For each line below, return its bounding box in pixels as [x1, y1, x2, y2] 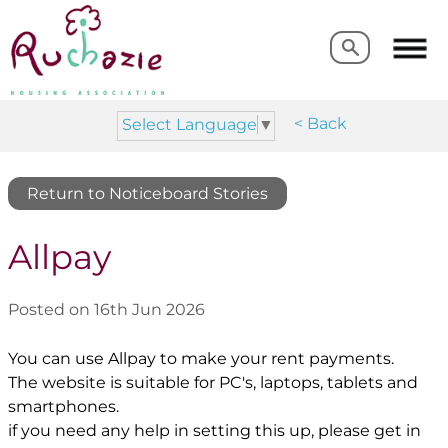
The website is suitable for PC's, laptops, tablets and [8, 373, 418, 392]
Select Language [121, 114, 257, 134]
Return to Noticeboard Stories [27, 183, 269, 203]
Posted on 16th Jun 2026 [8, 300, 205, 319]
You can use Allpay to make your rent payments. [8, 349, 398, 368]
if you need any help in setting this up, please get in [8, 421, 421, 440]
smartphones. [8, 397, 123, 416]
